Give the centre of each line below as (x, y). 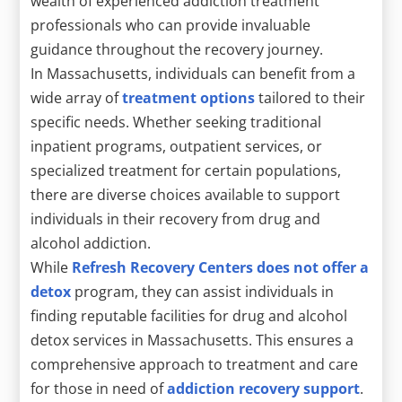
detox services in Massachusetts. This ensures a (192, 340)
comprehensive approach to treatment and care (195, 364)
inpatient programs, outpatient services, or (177, 146)
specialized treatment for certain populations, (186, 170)
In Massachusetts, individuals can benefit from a (193, 73)
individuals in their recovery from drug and (176, 218)
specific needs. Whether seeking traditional (176, 122)
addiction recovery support (264, 388)
